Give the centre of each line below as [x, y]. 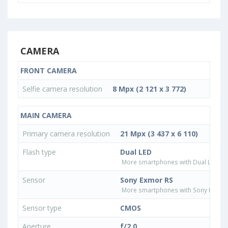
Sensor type [42, 208]
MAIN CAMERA [45, 115]
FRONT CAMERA [48, 70]
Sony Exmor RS [147, 180]
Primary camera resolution [67, 133]
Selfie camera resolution [63, 89]
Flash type [40, 152]
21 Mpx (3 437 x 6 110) [159, 133]
